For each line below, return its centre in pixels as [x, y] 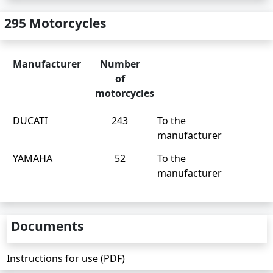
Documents [47, 226]
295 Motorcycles [55, 23]
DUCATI [30, 121]
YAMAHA [33, 158]
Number [120, 64]
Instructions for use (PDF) [66, 258]
